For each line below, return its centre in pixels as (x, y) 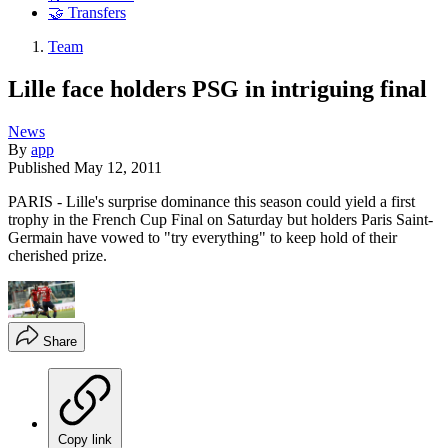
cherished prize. (57, 255)
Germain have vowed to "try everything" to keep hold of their (202, 237)
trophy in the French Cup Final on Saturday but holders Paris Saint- (220, 219)
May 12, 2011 (118, 167)
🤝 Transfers (87, 13)
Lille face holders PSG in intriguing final (217, 88)
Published (41, 167)
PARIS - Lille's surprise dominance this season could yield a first (211, 201)
